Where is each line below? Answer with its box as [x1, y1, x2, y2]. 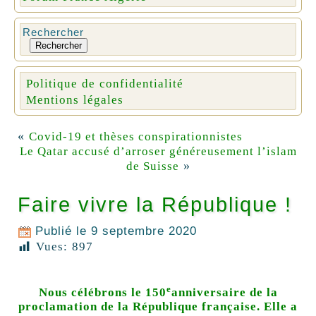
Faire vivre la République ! [17, 193, 292, 217]
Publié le [35, 224, 87, 238]
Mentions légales [25, 93, 123, 107]
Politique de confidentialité [25, 77, 183, 91]
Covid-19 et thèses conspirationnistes [28, 130, 243, 144]
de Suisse [126, 159, 179, 174]
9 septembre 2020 [90, 224, 197, 238]
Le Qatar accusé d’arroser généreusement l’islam [19, 145, 297, 159]
